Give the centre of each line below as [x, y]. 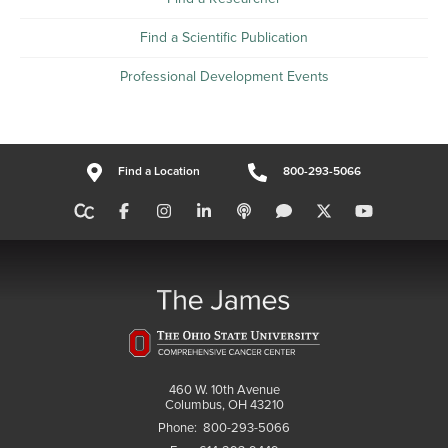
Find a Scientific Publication [224, 38]
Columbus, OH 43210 [224, 404]
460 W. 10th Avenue [224, 389]
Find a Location [158, 172]
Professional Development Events [224, 77]
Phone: [180, 427]
